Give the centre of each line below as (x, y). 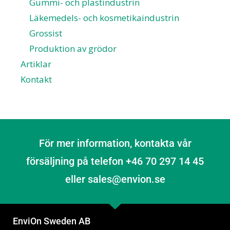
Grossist (46, 33)
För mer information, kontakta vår (115, 143)
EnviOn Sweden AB (52, 221)
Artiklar (36, 64)
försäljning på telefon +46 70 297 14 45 (115, 161)
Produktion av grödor (73, 48)
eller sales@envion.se (115, 179)
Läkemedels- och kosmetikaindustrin (104, 17)
